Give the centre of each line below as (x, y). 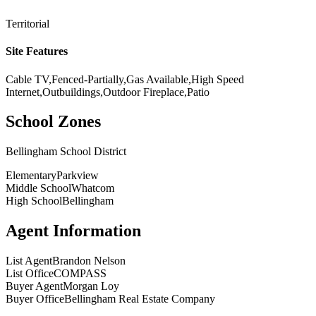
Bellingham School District (66, 152)
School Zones (53, 122)
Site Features (37, 51)
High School (34, 201)
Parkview (78, 176)
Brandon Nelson (89, 261)
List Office (30, 274)
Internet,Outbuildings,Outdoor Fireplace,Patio (108, 92)
